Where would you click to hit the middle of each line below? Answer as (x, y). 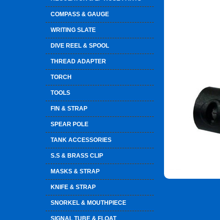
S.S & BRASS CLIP (77, 156)
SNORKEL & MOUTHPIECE (88, 203)
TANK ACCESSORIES (81, 140)
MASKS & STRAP (75, 171)
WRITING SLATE (73, 30)
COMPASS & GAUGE (80, 14)
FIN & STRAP (69, 109)
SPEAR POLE (69, 124)
